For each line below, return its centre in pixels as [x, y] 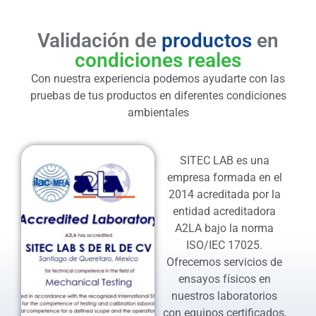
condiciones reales [158, 60]
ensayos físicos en [224, 279]
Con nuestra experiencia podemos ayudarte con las [158, 79]
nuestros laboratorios [225, 296]
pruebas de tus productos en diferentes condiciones [158, 96]
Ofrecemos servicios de [225, 262]
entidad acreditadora [225, 212]
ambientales [158, 113]
